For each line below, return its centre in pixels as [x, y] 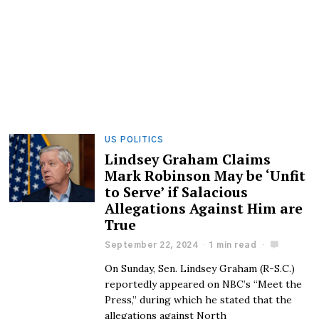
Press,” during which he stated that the [199, 299]
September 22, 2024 [151, 245]
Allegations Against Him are [204, 208]
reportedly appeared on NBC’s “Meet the [204, 284]
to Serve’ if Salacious [177, 192]
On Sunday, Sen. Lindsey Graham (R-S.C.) [200, 268]
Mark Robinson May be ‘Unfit [205, 176]
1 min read [233, 245]
